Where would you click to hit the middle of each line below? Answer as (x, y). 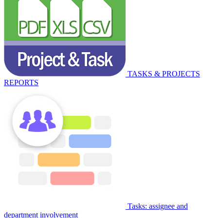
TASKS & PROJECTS (164, 74)
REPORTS (21, 82)
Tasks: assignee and (158, 206)
